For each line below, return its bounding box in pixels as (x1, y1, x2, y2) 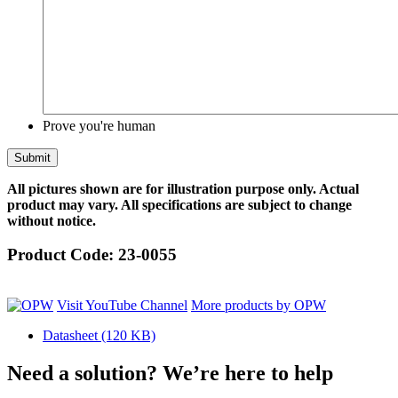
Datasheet (43, 328, 101, 343)
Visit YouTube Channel (57, 298, 187, 313)
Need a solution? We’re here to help (7, 361, 333, 385)
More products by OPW (191, 298, 326, 313)
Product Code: (7, 245, 118, 265)
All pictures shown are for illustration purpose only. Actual (7, 180, 359, 196)
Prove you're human (43, 117, 155, 133)
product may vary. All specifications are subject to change (7, 196, 352, 212)
